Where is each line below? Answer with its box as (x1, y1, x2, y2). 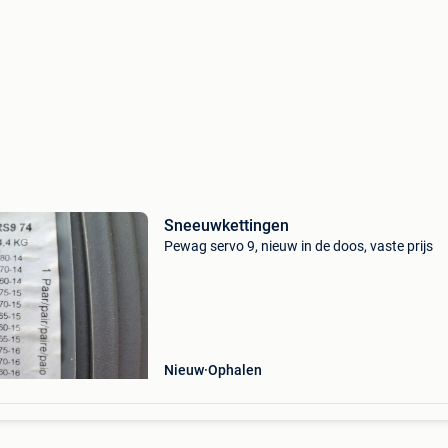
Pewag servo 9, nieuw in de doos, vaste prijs (163, 238, 433, 254)
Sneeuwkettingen (163, 216, 289, 235)
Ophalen (207, 362, 262, 378)
